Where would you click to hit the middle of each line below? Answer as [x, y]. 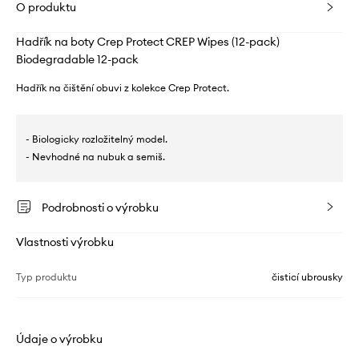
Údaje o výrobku [59, 339]
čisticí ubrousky [307, 277]
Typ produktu [46, 277]
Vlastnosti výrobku [65, 242]
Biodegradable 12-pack [77, 59]
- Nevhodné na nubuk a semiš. [95, 157]
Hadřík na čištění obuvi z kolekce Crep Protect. [123, 88]
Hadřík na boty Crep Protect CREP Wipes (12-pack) [148, 42]
